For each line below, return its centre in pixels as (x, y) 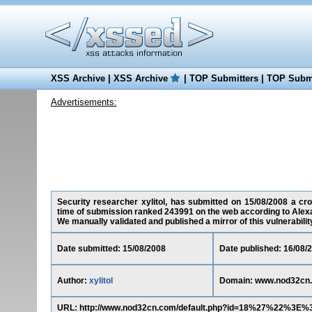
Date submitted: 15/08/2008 (111, 249)
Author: (73, 281)
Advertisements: (84, 102)
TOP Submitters (224, 78)
